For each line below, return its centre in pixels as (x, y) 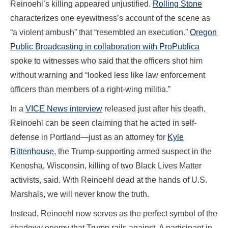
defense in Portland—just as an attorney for (89, 137)
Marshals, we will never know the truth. (80, 194)
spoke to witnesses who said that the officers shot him (106, 61)
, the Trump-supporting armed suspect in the (133, 151)
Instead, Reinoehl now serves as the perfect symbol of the (114, 213)
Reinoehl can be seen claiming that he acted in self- (103, 123)
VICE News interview (64, 108)
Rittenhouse (32, 151)
